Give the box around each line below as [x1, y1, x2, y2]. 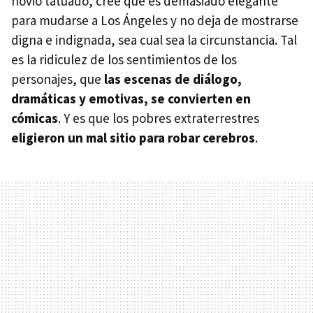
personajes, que [11, 70, 104, 87]
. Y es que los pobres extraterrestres [58, 109, 259, 126]
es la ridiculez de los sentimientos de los [11, 50, 237, 68]
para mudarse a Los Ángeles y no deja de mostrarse [11, 11, 298, 29]
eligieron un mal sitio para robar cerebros [11, 129, 255, 146]
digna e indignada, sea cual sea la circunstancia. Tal [11, 31, 297, 48]
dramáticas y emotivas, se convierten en [11, 89, 251, 107]
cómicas [11, 109, 58, 126]
